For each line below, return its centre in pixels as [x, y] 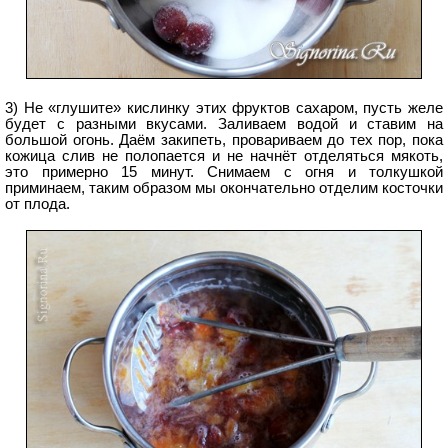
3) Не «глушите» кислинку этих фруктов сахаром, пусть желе [224, 107]
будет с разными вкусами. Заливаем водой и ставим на [224, 123]
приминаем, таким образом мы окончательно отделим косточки [224, 187]
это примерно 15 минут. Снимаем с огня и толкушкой [224, 171]
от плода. [37, 203]
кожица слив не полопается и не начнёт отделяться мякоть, [224, 155]
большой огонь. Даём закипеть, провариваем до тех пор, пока [224, 139]
